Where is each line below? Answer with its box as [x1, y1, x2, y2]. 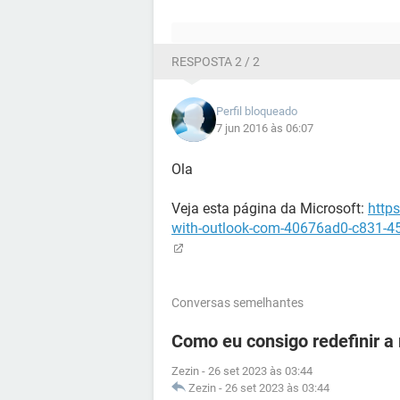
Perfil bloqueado [216, 104, 297, 118]
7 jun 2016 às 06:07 [216, 121, 313, 135]
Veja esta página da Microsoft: [171, 200, 368, 217]
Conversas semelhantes [171, 296, 304, 310]
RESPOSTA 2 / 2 [171, 54, 260, 69]
